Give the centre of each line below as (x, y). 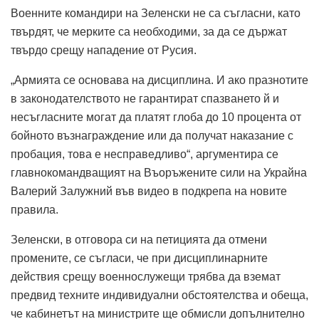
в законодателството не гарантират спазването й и (145, 98)
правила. (35, 209)
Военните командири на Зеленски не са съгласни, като (156, 13)
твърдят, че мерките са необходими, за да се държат (149, 31)
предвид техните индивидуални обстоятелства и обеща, (159, 295)
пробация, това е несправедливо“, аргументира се (145, 154)
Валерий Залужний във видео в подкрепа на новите (149, 191)
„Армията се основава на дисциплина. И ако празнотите (159, 80)
